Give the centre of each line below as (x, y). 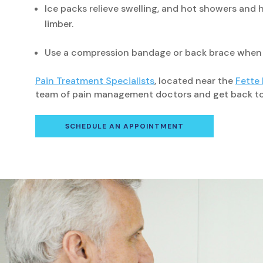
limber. (59, 24)
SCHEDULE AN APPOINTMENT (124, 127)
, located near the (195, 81)
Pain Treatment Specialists (95, 81)
